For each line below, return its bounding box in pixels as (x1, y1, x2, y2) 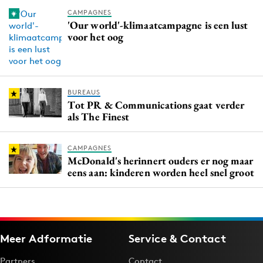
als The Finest (68, 110, 130, 124)
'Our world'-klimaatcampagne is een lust (68, 18, 248, 32)
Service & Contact (129, 231, 226, 246)
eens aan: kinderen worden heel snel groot (68, 166, 254, 180)
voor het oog (68, 30, 124, 44)
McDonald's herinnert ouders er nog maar (68, 154, 254, 168)
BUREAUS (68, 88, 100, 97)
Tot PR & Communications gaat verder (68, 98, 245, 112)
